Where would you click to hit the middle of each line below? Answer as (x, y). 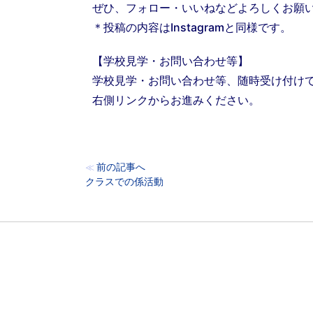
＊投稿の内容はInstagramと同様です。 (192, 27)
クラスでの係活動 (124, 181)
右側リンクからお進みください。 (176, 100)
